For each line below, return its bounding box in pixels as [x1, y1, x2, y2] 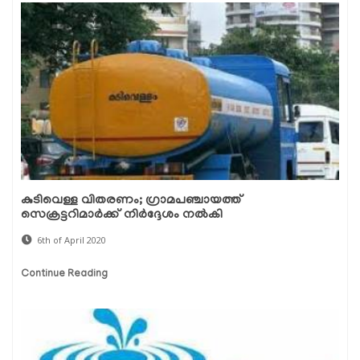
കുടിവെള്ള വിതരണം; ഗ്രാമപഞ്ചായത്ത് [21, 194, 243, 209]
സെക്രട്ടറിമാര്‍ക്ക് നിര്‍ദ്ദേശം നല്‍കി [21, 208, 223, 223]
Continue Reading [21, 268, 108, 281]
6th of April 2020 [37, 234, 106, 247]
